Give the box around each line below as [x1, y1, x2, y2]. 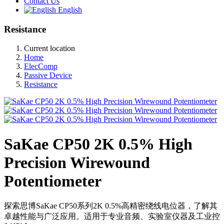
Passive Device [24, 71, 72, 80]
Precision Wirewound [4, 153, 150, 171]
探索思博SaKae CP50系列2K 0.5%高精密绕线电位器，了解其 [4, 201, 217, 210]
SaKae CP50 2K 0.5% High [4, 134, 192, 153]
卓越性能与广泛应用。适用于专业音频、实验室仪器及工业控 [4, 212, 220, 221]
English [56, 5, 82, 14]
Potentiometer [4, 171, 101, 190]
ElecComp [24, 62, 57, 71]
